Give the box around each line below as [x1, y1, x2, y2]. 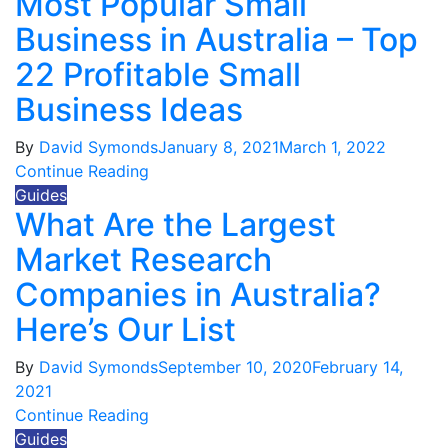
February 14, [312, 357, 403, 378]
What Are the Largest [15, 205, 336, 245]
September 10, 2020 [158, 357, 312, 378]
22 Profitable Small [15, 55, 301, 95]
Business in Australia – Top [15, 20, 418, 60]
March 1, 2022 [279, 137, 386, 158]
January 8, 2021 [158, 137, 279, 158]
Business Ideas [15, 90, 243, 130]
